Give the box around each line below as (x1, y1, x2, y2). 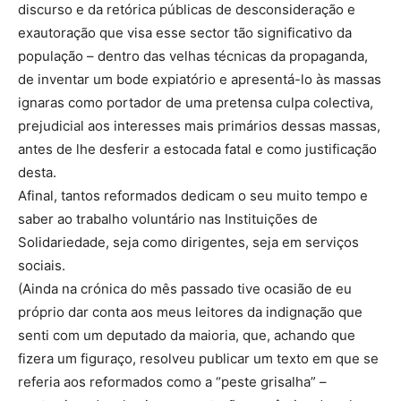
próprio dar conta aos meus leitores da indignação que (18, 303, 363, 321)
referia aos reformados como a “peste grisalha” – (18, 373, 327, 391)
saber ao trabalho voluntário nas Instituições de (18, 210, 318, 228)
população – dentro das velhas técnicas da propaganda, (18, 47, 368, 65)
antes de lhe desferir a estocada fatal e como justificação (18, 141, 377, 158)
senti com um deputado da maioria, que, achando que (18, 327, 355, 345)
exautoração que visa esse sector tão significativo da (18, 24, 352, 42)
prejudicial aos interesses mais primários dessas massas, (18, 117, 380, 135)
